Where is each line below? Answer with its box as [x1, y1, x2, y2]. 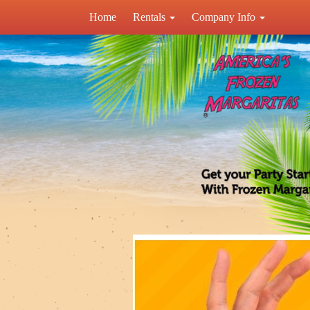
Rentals [133, 11, 168, 23]
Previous [69, 235, 122, 252]
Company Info [192, 11, 258, 23]
